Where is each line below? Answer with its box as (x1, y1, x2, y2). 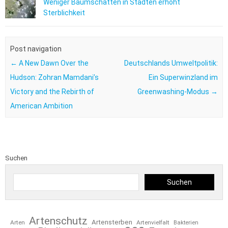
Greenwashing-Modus (137, 87, 211, 96)
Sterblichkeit (43, 9, 85, 17)
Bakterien (174, 219, 198, 226)
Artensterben (92, 218, 132, 226)
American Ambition (10, 101, 73, 110)
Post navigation (10, 44, 62, 53)
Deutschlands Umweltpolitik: (124, 59, 218, 67)
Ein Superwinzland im (149, 73, 218, 81)
